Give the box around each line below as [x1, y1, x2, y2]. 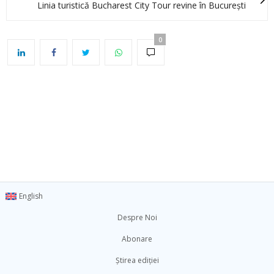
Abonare [122, 233, 152, 244]
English [18, 190, 43, 201]
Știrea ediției [115, 254, 159, 265]
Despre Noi [117, 212, 157, 223]
